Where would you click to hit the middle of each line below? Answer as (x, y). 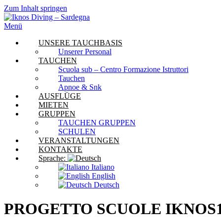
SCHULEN (77, 131)
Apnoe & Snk (80, 87)
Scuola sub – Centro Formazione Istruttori (123, 69)
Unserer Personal (85, 52)
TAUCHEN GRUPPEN (97, 123)
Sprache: (53, 158)
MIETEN (54, 105)
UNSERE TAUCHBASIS (80, 43)
